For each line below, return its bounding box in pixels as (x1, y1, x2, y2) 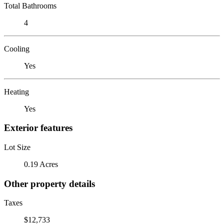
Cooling (4, 44, 29, 53)
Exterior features (4, 122, 72, 133)
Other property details (4, 178, 95, 189)
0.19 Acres (24, 159, 58, 168)
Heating (4, 87, 29, 96)
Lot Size (4, 142, 30, 151)
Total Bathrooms (4, 1, 56, 10)
